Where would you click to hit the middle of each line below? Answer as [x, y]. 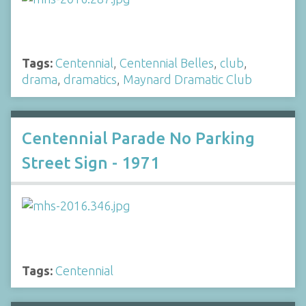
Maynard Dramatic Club [187, 79]
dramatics [90, 79]
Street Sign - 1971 [91, 163]
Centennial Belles [167, 63]
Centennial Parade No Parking [138, 139]
